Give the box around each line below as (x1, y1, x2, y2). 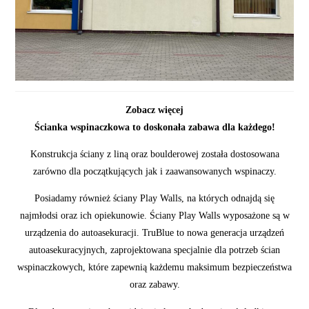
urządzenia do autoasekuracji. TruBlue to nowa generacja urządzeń (25, 227, 284, 239)
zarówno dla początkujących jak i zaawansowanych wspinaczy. (32, 166, 277, 177)
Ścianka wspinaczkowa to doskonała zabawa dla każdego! (34, 121, 275, 132)
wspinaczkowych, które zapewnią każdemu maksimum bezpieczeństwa (17, 261, 292, 273)
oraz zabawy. (129, 279, 180, 290)
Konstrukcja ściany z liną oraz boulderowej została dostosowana (30, 148, 279, 160)
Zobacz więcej (126, 103, 183, 115)
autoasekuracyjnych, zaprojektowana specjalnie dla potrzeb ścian (29, 244, 280, 256)
